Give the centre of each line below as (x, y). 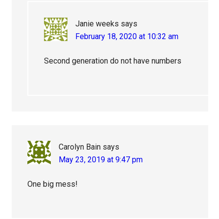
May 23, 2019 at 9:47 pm (101, 160)
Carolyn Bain (80, 147)
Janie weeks (97, 24)
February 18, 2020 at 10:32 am (127, 37)
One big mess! (53, 184)
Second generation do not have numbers (113, 61)
